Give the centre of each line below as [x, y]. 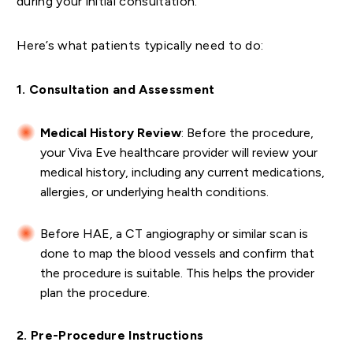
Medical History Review [111, 133]
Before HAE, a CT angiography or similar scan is [174, 234]
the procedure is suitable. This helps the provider [177, 273]
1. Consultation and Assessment [116, 90]
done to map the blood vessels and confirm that [177, 254]
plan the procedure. [95, 293]
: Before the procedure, [247, 133]
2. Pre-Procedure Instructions [110, 336]
